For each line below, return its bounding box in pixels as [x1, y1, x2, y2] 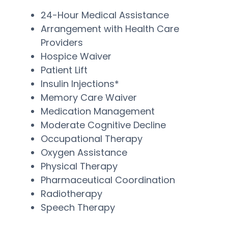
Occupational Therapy [41, 132, 142, 145]
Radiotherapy [41, 187, 102, 200]
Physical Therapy [41, 159, 118, 173]
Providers [41, 36, 83, 49]
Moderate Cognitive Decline [41, 118, 166, 131]
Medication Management [41, 104, 155, 118]
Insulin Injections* [41, 77, 119, 90]
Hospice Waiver [41, 49, 111, 63]
